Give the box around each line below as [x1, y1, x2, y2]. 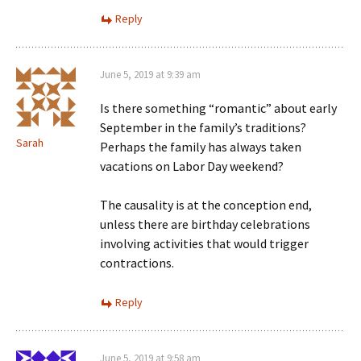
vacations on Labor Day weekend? [100, 158, 284, 174]
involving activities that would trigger [100, 235, 309, 251]
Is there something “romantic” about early [100, 100, 337, 116]
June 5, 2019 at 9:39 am [100, 68, 201, 81]
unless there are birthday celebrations [100, 216, 310, 232]
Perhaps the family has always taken [100, 139, 301, 155]
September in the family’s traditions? [100, 119, 306, 135]
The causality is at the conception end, [100, 197, 312, 213]
